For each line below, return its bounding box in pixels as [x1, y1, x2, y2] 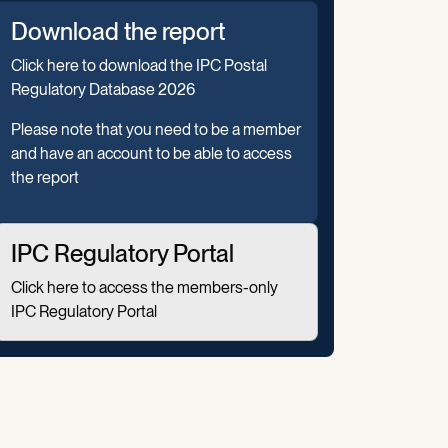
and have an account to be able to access [11, 144, 292, 163]
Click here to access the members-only [11, 278, 278, 297]
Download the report [11, 17, 225, 46]
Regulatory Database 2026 [11, 80, 195, 99]
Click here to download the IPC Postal [11, 56, 267, 75]
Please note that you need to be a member [11, 120, 301, 139]
